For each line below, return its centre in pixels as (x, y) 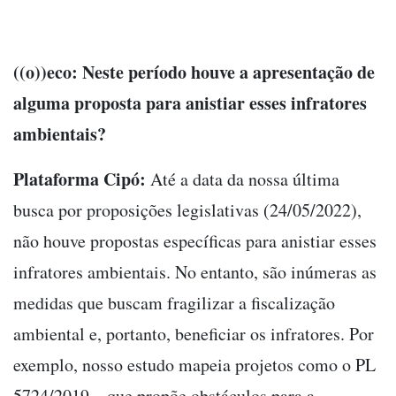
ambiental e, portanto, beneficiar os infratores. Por (194, 333)
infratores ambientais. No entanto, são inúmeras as (195, 271)
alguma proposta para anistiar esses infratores (190, 103)
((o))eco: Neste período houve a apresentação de (194, 72)
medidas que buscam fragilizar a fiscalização (174, 302)
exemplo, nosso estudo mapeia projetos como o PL (194, 364)
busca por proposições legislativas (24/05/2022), (187, 209)
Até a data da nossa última (243, 179)
